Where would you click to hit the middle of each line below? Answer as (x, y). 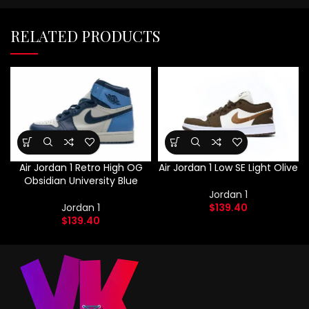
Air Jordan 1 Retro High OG (81, 167)
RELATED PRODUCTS (85, 36)
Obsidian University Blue (81, 180)
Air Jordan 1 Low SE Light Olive (228, 167)
